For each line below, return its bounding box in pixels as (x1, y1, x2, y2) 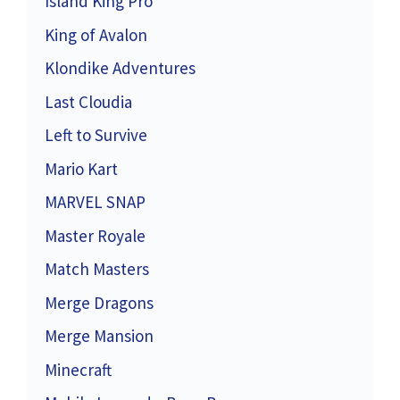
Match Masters (45, 258, 149, 280)
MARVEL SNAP (45, 191, 146, 213)
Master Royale (45, 224, 146, 246)
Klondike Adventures (45, 57, 196, 79)
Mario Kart (45, 157, 118, 179)
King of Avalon (45, 23, 147, 46)
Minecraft (45, 358, 112, 380)
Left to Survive (45, 124, 147, 146)
